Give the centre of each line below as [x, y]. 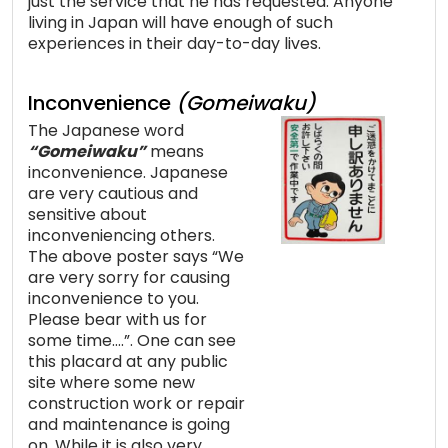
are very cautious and [113, 193]
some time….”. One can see [132, 340]
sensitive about [87, 214]
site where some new [111, 382]
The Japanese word [106, 130]
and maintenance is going [129, 424]
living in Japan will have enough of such [180, 22]
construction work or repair [136, 403]
